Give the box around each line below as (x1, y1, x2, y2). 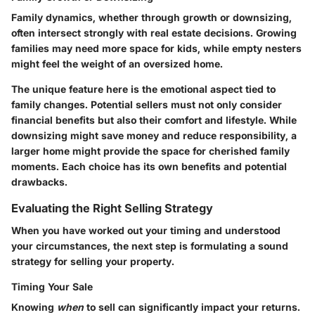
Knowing (11, 300, 57, 313)
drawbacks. (11, 175, 67, 188)
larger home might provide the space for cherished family (11, 144, 290, 157)
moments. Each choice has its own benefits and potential (11, 160, 287, 172)
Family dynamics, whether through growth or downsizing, (11, 11, 292, 23)
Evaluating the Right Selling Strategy (11, 200, 213, 215)
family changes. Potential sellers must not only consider (11, 98, 282, 110)
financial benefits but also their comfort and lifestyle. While (11, 113, 297, 126)
